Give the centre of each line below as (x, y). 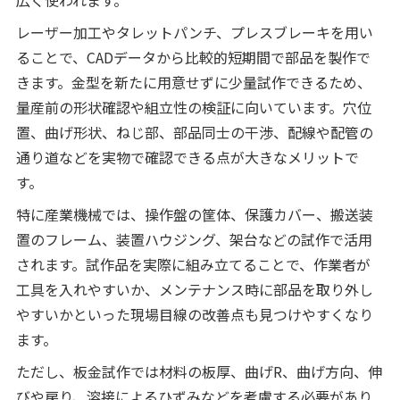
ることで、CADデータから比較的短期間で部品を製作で (193, 57)
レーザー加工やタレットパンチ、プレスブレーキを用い (194, 32)
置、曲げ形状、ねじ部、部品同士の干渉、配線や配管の (194, 132)
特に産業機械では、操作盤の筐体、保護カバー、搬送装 (194, 214)
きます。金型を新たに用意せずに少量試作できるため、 (193, 82)
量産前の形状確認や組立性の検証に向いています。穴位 (193, 107)
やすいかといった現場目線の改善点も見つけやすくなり (194, 314)
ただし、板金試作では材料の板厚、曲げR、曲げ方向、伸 (199, 371)
